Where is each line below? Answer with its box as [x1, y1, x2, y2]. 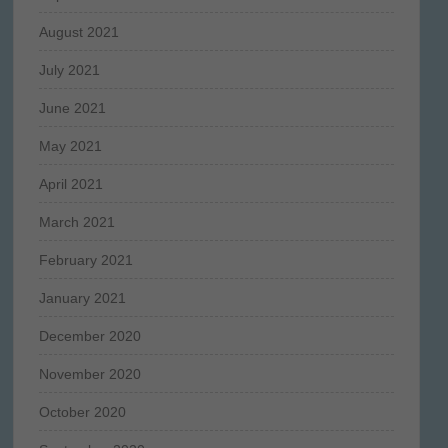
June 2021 [38, 99, 106, 116]
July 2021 [38, 61, 100, 78]
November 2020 [38, 365, 141, 382]
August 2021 [38, 23, 119, 40]
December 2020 [38, 327, 141, 344]
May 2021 [38, 137, 102, 154]
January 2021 [38, 289, 126, 306]
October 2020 [38, 403, 126, 420]
